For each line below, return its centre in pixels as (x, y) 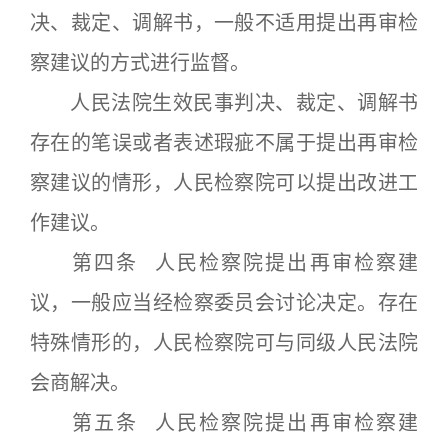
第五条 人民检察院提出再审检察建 (224, 423)
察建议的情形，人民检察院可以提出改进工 (224, 183)
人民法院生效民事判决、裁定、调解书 (224, 103)
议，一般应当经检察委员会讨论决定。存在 (224, 303)
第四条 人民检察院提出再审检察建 (224, 263)
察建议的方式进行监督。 (140, 63)
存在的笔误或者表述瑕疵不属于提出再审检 (224, 143)
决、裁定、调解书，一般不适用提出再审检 (224, 23)
